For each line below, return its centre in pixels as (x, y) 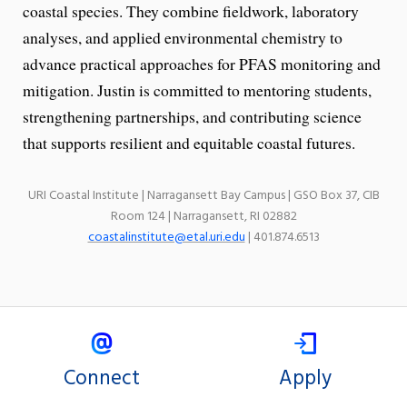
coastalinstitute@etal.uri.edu (166, 237)
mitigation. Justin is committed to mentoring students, (197, 89)
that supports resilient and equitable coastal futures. (189, 142)
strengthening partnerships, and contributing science (192, 116)
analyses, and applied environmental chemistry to (183, 37)
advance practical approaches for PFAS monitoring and (202, 63)
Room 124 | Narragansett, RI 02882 (203, 216)
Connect (102, 379)
